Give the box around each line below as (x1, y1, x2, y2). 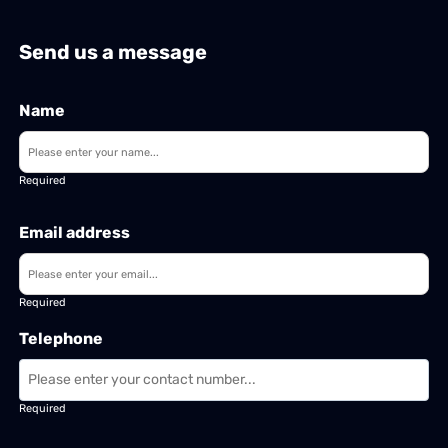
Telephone (19, 329, 104, 349)
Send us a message (19, 40, 208, 65)
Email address (19, 223, 131, 243)
